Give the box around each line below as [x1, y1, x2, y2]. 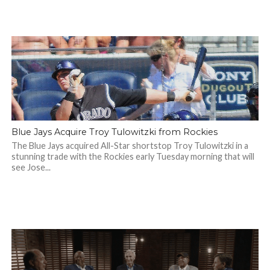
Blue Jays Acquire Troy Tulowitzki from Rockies [11, 127, 218, 137]
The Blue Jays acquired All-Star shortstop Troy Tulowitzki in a [11, 140, 248, 151]
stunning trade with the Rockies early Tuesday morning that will [11, 151, 254, 162]
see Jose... [11, 162, 51, 172]
